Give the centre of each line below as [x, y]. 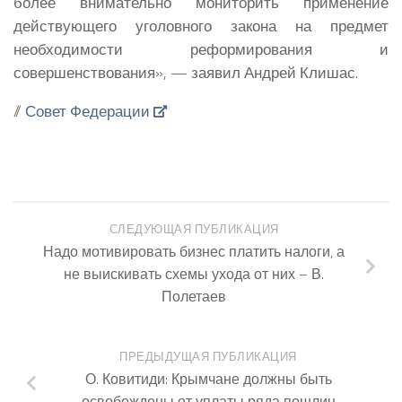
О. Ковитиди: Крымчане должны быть [208, 379]
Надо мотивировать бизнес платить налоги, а [194, 251]
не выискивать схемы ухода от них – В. [194, 273]
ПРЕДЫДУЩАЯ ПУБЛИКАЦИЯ [208, 357]
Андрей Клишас [300, 73]
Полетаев [194, 296]
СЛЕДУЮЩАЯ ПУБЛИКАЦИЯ [194, 229]
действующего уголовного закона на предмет [201, 26]
